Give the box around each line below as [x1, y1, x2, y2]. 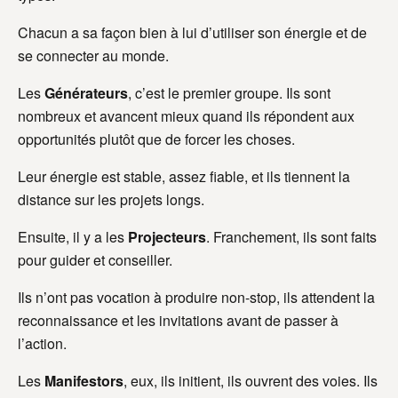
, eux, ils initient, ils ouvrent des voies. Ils [123, 370, 378, 392]
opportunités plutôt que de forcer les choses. [18, 129, 295, 150]
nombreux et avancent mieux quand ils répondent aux [18, 106, 354, 127]
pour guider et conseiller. [18, 250, 172, 271]
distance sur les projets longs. [18, 189, 204, 211]
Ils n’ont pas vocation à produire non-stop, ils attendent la [18, 287, 375, 308]
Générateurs [44, 83, 128, 104]
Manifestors [44, 370, 123, 392]
